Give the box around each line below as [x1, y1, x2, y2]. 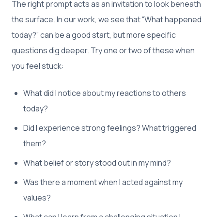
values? [23, 192, 51, 203]
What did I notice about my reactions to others [23, 88, 186, 99]
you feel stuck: [12, 61, 64, 72]
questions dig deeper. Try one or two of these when [12, 45, 195, 56]
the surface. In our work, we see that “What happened [12, 14, 201, 25]
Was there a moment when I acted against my [23, 177, 183, 188]
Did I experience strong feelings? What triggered [23, 123, 196, 134]
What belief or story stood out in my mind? [23, 157, 171, 169]
